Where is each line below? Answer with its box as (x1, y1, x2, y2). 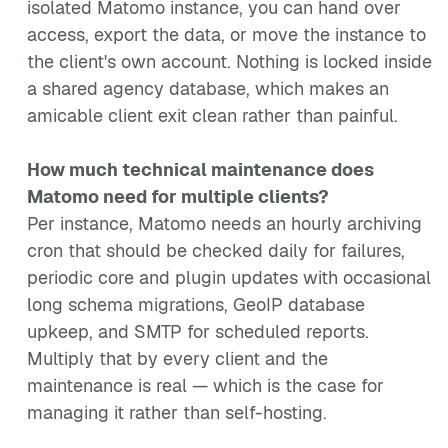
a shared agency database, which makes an (27, 77, 389, 100)
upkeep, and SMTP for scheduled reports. (27, 320, 369, 343)
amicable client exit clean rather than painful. (27, 104, 398, 127)
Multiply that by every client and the (27, 347, 328, 370)
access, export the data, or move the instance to (27, 23, 426, 46)
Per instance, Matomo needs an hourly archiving (27, 212, 422, 235)
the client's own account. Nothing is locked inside (27, 50, 432, 73)
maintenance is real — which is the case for (27, 374, 384, 397)
